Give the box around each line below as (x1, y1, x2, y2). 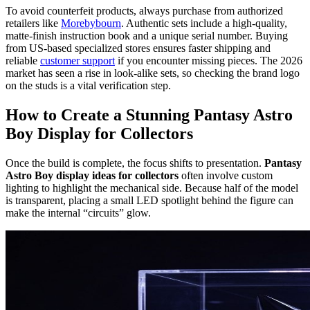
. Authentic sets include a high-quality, (121, 17, 287, 30)
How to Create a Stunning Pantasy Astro (6, 106, 293, 125)
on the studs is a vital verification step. (6, 80, 171, 92)
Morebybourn (61, 17, 121, 30)
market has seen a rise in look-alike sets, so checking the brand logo (6, 67, 300, 80)
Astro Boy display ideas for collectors (6, 169, 179, 181)
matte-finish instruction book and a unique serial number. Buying (6, 30, 288, 42)
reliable (6, 55, 40, 67)
